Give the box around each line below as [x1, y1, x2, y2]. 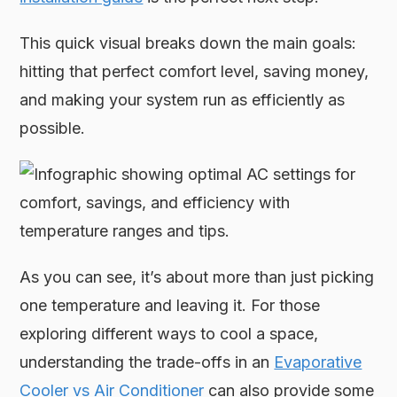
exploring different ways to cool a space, [19, 323, 319, 343]
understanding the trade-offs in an [19, 352, 275, 371]
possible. [19, 118, 86, 137]
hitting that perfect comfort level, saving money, [19, 61, 370, 81]
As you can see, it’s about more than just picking [19, 267, 375, 286]
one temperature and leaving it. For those [19, 295, 321, 315]
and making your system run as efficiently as [19, 90, 346, 109]
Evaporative [274, 352, 362, 371]
